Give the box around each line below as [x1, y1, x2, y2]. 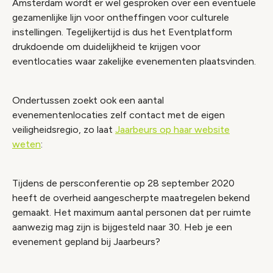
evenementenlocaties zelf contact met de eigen [12, 109, 225, 121]
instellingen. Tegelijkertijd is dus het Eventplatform [12, 26, 232, 38]
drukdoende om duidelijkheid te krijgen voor [12, 41, 200, 52]
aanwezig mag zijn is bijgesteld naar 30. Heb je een [12, 221, 232, 233]
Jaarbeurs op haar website [115, 124, 230, 135]
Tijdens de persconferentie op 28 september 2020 [12, 177, 235, 189]
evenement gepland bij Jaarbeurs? [12, 236, 160, 247]
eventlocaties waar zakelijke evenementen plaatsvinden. [12, 55, 256, 67]
